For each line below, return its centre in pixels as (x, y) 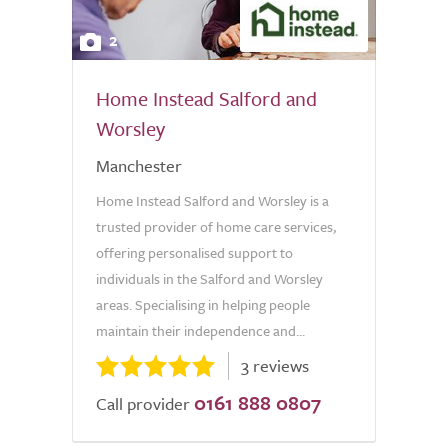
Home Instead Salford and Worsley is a (212, 200)
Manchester (139, 165)
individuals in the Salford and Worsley (209, 278)
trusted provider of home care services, (216, 226)
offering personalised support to (194, 252)
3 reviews (275, 365)
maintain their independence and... (200, 330)
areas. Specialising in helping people (203, 304)
